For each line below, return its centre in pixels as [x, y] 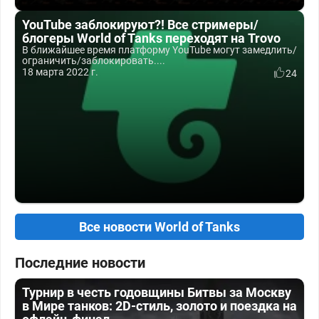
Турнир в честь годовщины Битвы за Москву [157, 292]
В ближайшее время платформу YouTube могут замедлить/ [159, 50]
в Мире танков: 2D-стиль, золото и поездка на [159, 306]
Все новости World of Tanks [159, 227]
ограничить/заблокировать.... [94, 61]
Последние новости [80, 263]
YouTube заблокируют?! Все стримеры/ [140, 25]
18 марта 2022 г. [60, 72]
